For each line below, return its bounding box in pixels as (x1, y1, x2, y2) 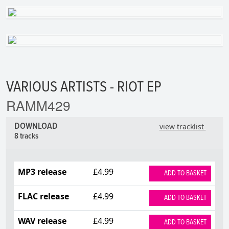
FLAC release (18, 190, 69, 202)
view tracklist (159, 121, 206, 131)
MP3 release (18, 166, 66, 177)
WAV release (18, 215, 66, 226)
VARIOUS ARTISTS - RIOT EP (6, 77, 162, 98)
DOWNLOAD (14, 120, 60, 132)
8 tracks (14, 131, 38, 142)
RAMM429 (6, 95, 71, 114)
